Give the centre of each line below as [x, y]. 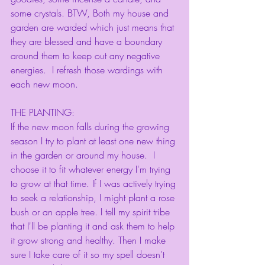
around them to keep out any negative [87, 56]
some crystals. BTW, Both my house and [91, 13]
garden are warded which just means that [94, 28]
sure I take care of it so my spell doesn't [89, 255]
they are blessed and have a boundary [88, 42]
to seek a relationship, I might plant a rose [94, 198]
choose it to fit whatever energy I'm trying [92, 169]
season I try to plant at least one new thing [94, 141]
